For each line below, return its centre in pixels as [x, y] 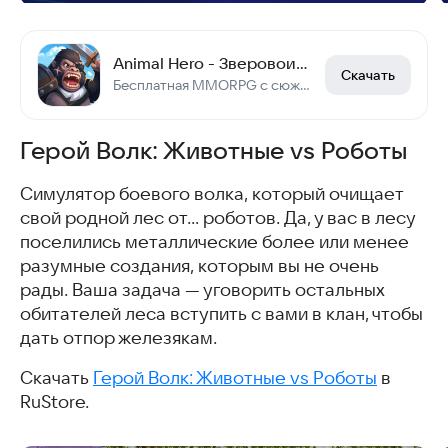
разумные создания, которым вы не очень [199, 265]
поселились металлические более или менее [214, 241]
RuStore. [54, 401]
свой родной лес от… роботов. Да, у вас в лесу [217, 217]
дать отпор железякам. [118, 337]
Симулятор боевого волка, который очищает [211, 193]
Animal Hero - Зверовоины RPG [302, 62]
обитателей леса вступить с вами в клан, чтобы [221, 313]
